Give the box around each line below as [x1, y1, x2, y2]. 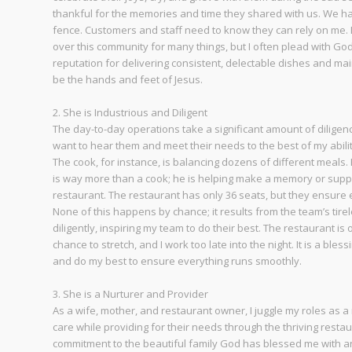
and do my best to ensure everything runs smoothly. [53, 254, 302, 269]
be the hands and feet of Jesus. [53, 72, 203, 87]
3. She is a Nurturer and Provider [53, 287, 208, 302]
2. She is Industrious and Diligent [53, 105, 207, 120]
